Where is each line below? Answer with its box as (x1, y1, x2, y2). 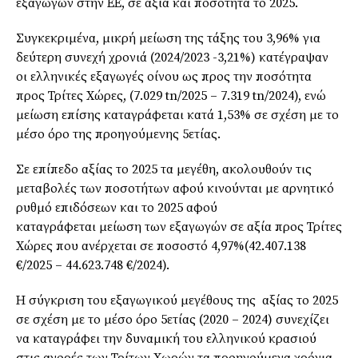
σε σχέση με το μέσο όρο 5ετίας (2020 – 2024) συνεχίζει (16, 311, 329, 328)
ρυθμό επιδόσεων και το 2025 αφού (16, 199, 217, 216)
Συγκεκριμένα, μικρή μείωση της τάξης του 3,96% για (16, 30, 320, 46)
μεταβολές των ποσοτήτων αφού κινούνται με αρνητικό (16, 180, 334, 197)
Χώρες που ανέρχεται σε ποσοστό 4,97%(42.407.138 (16, 237, 306, 254)
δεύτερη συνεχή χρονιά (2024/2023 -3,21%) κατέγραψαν (16, 49, 328, 66)
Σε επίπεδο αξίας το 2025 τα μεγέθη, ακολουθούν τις (16, 161, 312, 177)
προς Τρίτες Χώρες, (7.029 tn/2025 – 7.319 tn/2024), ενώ (16, 87, 326, 104)
